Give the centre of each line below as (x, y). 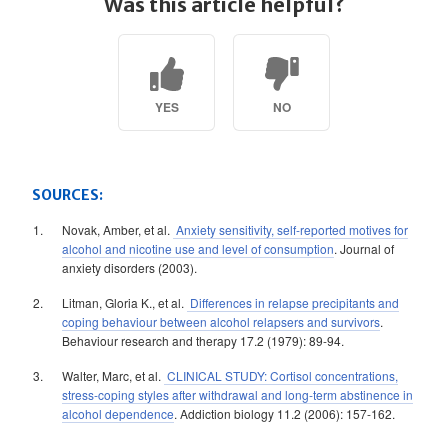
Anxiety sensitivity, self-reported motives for (290, 229)
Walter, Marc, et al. (113, 375)
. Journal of (364, 248)
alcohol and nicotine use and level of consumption (198, 248)
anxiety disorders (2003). (129, 267)
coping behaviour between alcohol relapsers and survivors (221, 321)
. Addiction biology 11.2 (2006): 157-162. (284, 413)
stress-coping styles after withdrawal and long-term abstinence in (237, 394)
